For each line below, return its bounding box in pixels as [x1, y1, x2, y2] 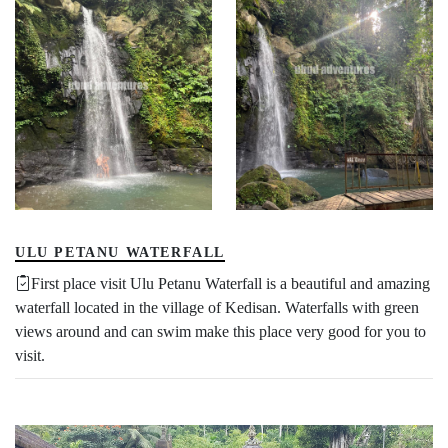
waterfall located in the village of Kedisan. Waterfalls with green [15, 299, 419, 317]
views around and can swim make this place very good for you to [15, 323, 426, 341]
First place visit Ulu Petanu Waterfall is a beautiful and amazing [31, 275, 430, 293]
